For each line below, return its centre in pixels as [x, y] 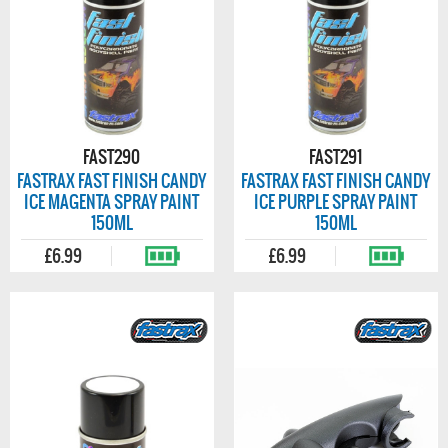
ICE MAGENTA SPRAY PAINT [112, 202]
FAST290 [112, 157]
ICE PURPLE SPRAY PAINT [336, 202]
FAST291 [336, 157]
